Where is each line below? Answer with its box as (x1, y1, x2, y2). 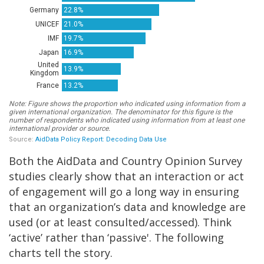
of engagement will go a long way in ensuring (9, 184, 239, 199)
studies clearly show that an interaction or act (9, 169, 244, 183)
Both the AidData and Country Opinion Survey (9, 153, 242, 168)
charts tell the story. (9, 245, 113, 260)
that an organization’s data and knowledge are (9, 199, 246, 214)
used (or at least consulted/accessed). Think (9, 214, 232, 229)
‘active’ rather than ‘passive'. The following (9, 230, 224, 245)
